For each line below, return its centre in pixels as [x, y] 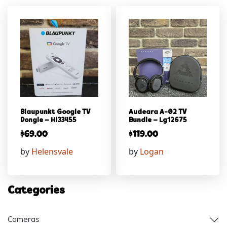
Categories [36, 191]
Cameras [24, 220]
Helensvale [52, 152]
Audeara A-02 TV [158, 112]
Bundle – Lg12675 [158, 121]
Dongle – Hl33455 [48, 121]
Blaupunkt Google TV [55, 112]
